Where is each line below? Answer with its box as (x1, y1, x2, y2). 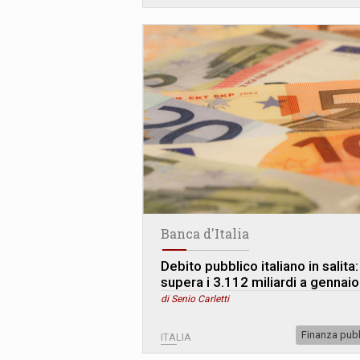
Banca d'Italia (161, 224, 249, 242)
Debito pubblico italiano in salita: (161, 257, 358, 274)
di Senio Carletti (161, 292, 229, 305)
